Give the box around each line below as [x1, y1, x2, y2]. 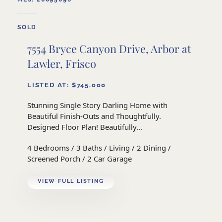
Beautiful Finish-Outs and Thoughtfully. [27, 111, 161, 121]
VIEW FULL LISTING [38, 178, 104, 185]
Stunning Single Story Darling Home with [27, 100, 167, 111]
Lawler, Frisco [27, 56, 96, 71]
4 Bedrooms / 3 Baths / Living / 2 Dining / [27, 143, 171, 153]
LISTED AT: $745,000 [27, 81, 107, 89]
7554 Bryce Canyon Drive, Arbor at [27, 41, 191, 56]
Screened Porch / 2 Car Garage [27, 154, 132, 164]
